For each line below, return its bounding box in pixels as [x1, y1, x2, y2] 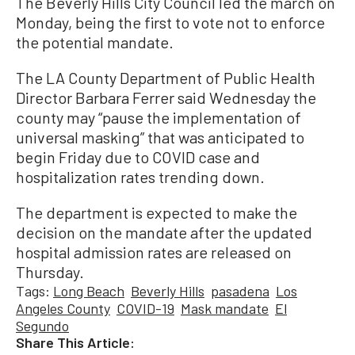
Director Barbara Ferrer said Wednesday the [16, 88, 316, 108]
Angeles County [16, 300, 110, 318]
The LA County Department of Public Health [16, 68, 315, 88]
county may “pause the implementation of [16, 108, 301, 128]
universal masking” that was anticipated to [16, 128, 304, 147]
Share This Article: [16, 334, 135, 352]
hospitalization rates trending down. [16, 167, 265, 187]
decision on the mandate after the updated [16, 223, 312, 242]
